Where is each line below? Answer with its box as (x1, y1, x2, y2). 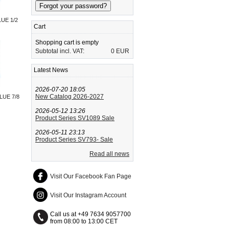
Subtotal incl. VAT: (35, 48, 84, 55)
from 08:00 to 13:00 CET (50, 218, 118, 225)
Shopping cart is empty (35, 39, 99, 46)
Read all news (89, 150, 129, 157)
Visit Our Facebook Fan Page (50, 173, 131, 180)
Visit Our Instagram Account (50, 192, 126, 199)
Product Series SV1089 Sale (35, 114, 114, 122)
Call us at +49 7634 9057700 (50, 211, 131, 218)
